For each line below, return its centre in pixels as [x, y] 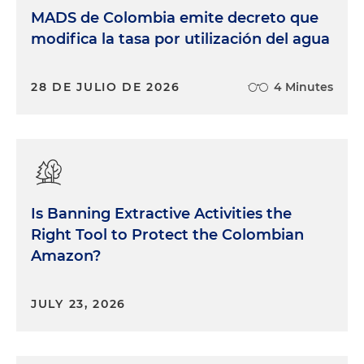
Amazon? [66, 256]
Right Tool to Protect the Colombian [167, 234]
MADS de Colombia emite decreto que [175, 17]
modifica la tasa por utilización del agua [180, 39]
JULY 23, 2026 [79, 303]
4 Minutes [303, 87]
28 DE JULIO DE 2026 [106, 87]
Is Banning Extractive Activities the [161, 213]
